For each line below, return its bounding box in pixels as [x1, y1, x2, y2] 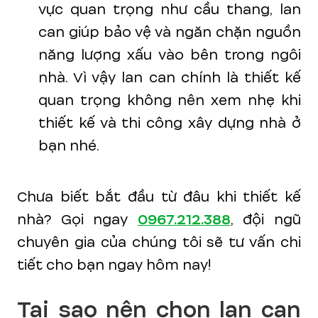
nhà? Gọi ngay [17, 209, 138, 230]
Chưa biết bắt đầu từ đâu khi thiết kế [17, 187, 301, 207]
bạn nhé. [38, 136, 99, 156]
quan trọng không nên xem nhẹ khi [38, 90, 301, 111]
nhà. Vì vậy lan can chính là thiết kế [38, 67, 301, 88]
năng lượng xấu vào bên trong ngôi [38, 45, 301, 65]
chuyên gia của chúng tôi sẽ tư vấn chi [17, 232, 301, 253]
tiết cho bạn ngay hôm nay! [17, 255, 211, 275]
